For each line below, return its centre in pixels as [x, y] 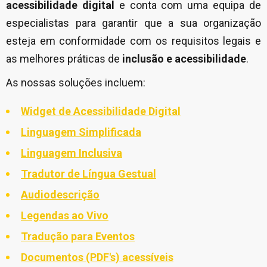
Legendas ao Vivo [65, 216]
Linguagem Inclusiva [72, 153]
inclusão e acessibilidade [184, 59]
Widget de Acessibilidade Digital [101, 111]
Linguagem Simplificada [81, 132]
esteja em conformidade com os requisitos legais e [133, 41]
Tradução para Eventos [78, 237]
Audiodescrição [60, 195]
